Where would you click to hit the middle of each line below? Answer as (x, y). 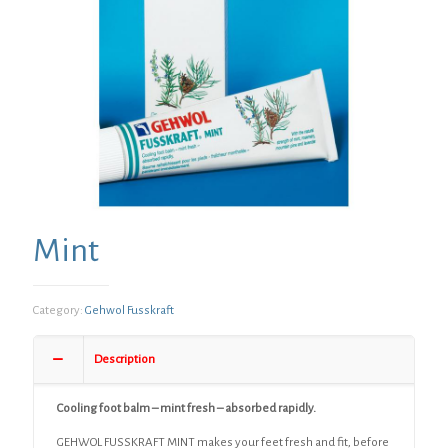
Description (124, 359)
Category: (59, 310)
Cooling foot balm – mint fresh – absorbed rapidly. (187, 408)
